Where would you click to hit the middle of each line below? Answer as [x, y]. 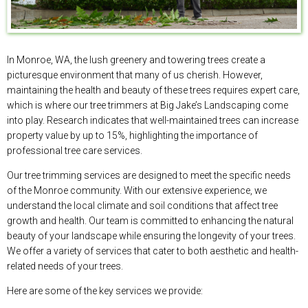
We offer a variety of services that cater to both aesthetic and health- [153, 251]
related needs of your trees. [65, 266]
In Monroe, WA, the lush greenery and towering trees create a [136, 60]
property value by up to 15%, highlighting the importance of [132, 136]
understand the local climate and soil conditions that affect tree [142, 206]
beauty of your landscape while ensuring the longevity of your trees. [151, 236]
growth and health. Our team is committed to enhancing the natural [150, 221]
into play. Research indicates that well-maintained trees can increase [153, 121]
